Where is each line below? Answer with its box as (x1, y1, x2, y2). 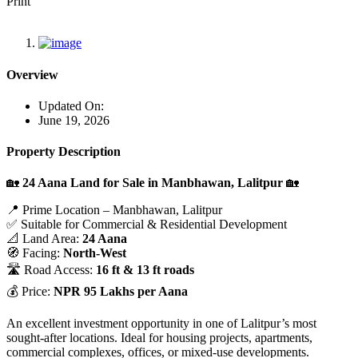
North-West (63, 246, 126, 261)
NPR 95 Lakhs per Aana (54, 284, 188, 299)
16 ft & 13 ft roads (96, 263, 194, 277)
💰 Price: (6, 284, 54, 299)
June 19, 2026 (38, 113, 109, 127)
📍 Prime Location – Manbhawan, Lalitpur (6, 203, 222, 217)
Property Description (6, 145, 121, 159)
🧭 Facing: (6, 246, 63, 261)
